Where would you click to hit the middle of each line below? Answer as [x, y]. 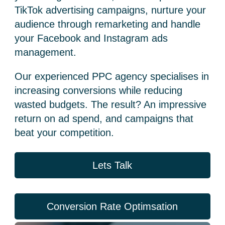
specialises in [180, 76]
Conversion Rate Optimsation [113, 206]
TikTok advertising [56, 10]
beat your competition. [65, 133]
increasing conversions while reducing [99, 90]
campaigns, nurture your [152, 10]
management [44, 52]
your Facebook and [59, 38]
